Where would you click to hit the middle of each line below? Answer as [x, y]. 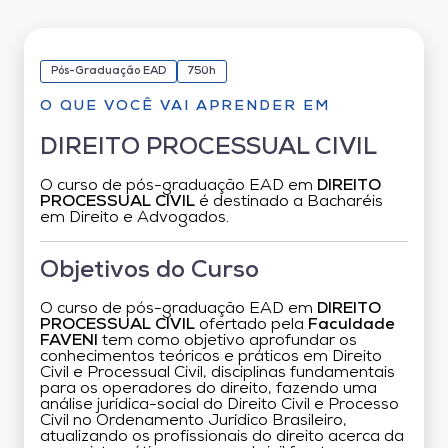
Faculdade [351, 324]
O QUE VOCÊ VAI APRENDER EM [185, 106]
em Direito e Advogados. [134, 217]
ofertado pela [251, 324]
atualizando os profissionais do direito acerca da [222, 436]
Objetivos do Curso [149, 270]
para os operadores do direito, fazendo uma [208, 388]
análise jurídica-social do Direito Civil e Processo [219, 404]
